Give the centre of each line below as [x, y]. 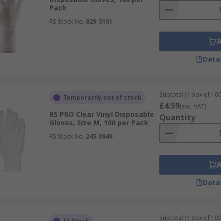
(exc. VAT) [193, 106]
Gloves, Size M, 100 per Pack [99, 123]
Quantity [177, 117]
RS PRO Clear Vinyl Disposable [101, 114]
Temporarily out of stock [102, 97]
